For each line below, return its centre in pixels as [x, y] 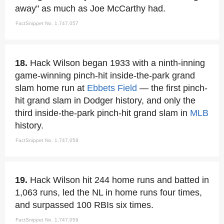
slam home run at [51, 88]
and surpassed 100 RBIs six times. [84, 205]
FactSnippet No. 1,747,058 [47, 140]
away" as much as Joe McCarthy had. [90, 8]
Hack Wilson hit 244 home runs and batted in [119, 180]
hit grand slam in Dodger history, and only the [105, 100]
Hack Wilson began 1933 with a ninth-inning [117, 63]
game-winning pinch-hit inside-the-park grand [105, 75]
